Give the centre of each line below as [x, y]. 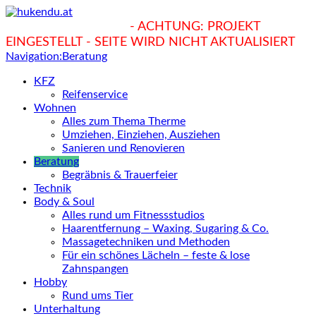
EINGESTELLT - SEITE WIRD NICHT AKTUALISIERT [151, 42]
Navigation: [34, 56]
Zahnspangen [95, 269]
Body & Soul [64, 202]
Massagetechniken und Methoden [146, 242]
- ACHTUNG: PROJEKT [193, 27]
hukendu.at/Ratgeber [65, 27]
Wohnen [55, 108]
